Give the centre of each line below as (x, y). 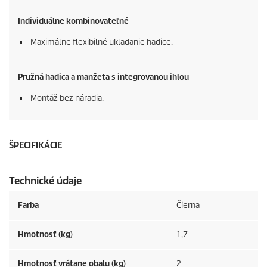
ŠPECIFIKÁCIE (35, 146)
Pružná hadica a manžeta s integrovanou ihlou (103, 77)
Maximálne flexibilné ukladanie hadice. (102, 42)
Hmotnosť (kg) (45, 235)
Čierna (188, 206)
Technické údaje (45, 181)
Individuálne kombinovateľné (73, 21)
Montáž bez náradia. (67, 98)
